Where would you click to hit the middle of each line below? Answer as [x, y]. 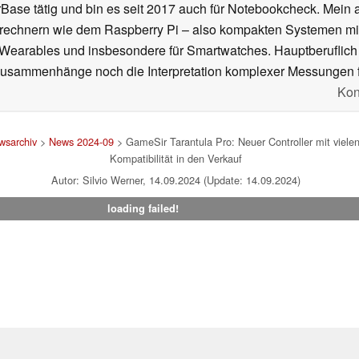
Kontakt [166, 346]
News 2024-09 [81, 142]
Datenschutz [99, 346]
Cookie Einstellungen [258, 346]
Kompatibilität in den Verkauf [175, 159]
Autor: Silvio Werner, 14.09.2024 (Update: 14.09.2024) [175, 180]
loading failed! [143, 209]
